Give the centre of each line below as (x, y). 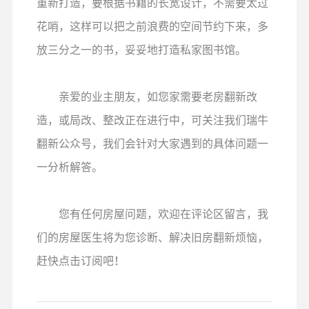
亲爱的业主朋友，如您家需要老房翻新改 (147, 96)
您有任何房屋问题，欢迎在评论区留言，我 (152, 213)
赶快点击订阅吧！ (80, 260)
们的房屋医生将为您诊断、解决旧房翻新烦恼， (152, 237)
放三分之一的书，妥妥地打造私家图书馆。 (141, 49)
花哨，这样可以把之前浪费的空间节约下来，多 (152, 26)
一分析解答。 (69, 167)
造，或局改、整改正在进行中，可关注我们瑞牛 (152, 120)
